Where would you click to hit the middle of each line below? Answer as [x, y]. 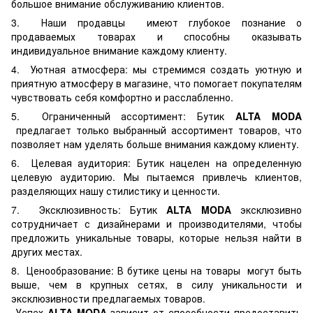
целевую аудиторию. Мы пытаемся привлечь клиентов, [156, 177]
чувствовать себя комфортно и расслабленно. [122, 97]
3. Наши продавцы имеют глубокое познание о [156, 22]
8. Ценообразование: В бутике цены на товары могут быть [156, 270]
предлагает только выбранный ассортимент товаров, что [156, 130]
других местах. [47, 252]
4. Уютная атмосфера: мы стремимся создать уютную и [156, 69]
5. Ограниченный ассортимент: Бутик [124, 116]
